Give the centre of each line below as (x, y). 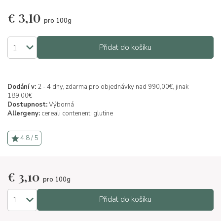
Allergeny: (24, 113)
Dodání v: (22, 87)
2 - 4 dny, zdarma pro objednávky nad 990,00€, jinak (112, 87)
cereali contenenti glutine (77, 113)
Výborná (61, 105)
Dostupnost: (27, 105)
